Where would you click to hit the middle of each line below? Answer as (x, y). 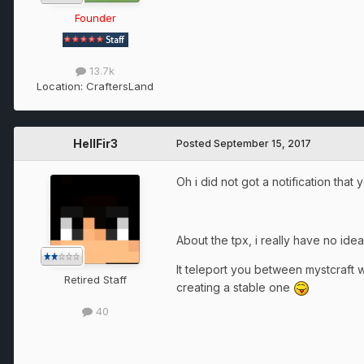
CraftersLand (120, 86)
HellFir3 (95, 143)
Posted (195, 143)
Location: (61, 86)
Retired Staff (95, 279)
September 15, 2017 (262, 143)
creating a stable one (235, 287)
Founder (95, 17)
